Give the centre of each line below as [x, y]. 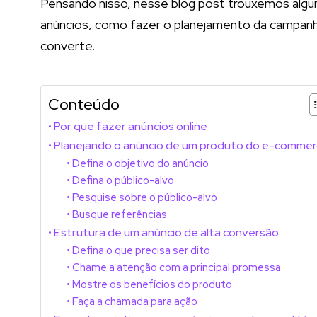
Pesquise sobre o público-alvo [144, 197]
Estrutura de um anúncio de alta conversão [167, 232]
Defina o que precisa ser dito [141, 250]
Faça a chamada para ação [134, 301]
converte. [68, 45]
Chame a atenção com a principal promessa [176, 267]
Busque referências [119, 214]
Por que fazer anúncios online [131, 126]
